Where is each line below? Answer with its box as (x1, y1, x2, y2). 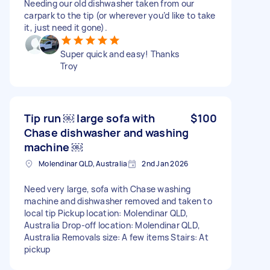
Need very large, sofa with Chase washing (24, 183, 190, 195)
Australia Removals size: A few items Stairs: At (24, 231, 209, 243)
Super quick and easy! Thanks (60, 48, 179, 60)
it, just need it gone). (24, 21, 107, 33)
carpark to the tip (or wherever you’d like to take (24, 9, 216, 21)
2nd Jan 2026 (142, 158, 189, 169)
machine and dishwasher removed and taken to (24, 195, 212, 207)
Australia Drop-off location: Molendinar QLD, (24, 219, 200, 231)
